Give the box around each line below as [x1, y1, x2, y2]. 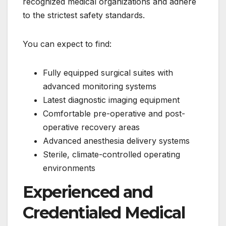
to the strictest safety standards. [23, 10, 145, 20]
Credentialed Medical [23, 202, 185, 222]
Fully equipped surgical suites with [43, 67, 173, 78]
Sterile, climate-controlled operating [43, 149, 180, 159]
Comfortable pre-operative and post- [43, 108, 185, 119]
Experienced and [23, 182, 152, 202]
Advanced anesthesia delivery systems [43, 135, 190, 146]
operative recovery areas [43, 122, 140, 132]
